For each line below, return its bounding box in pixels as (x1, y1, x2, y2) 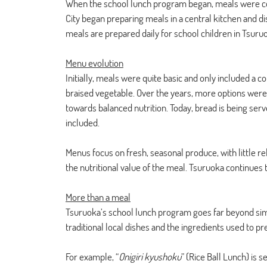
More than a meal (66, 191, 131, 203)
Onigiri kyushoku (119, 250, 181, 263)
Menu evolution (66, 57, 123, 69)
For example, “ (66, 250, 119, 263)
